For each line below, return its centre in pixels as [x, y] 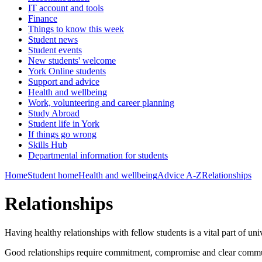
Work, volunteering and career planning [101, 103]
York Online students [67, 71]
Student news [53, 39]
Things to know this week [76, 29]
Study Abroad [54, 113]
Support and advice [64, 82]
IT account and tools [66, 8]
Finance [43, 18]
